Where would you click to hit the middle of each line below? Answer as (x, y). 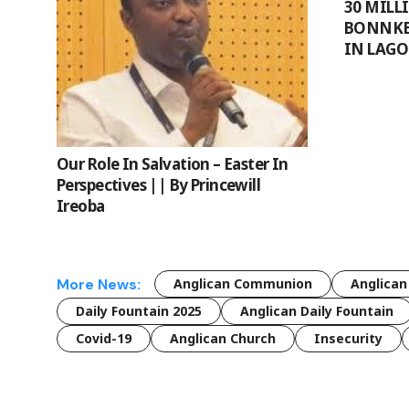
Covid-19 (104, 339)
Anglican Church (223, 339)
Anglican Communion (243, 284)
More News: (99, 284)
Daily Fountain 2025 (139, 311)
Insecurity (348, 339)
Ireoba (81, 206)
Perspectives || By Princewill (159, 185)
